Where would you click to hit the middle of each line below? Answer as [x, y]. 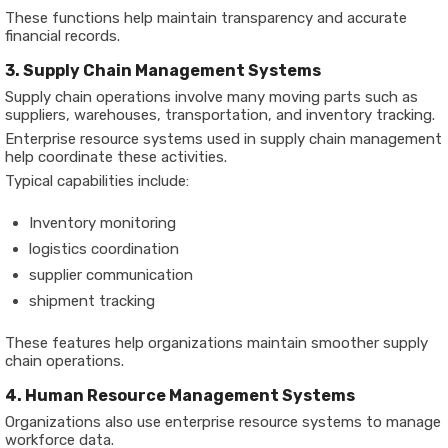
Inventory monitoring [102, 222]
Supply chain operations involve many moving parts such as [211, 96]
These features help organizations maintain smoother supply [216, 342]
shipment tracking [92, 300]
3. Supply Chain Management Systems [163, 70]
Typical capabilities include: [97, 180]
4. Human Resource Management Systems [180, 395]
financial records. [62, 35]
